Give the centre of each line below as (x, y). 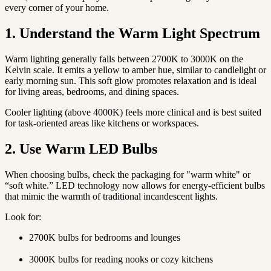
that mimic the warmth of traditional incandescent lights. (111, 196)
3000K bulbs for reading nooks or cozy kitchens (121, 259)
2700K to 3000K (184, 59)
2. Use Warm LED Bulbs (81, 149)
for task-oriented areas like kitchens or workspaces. (102, 123)
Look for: (23, 217)
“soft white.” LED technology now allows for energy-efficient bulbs (135, 185)
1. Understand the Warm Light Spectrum (132, 34)
